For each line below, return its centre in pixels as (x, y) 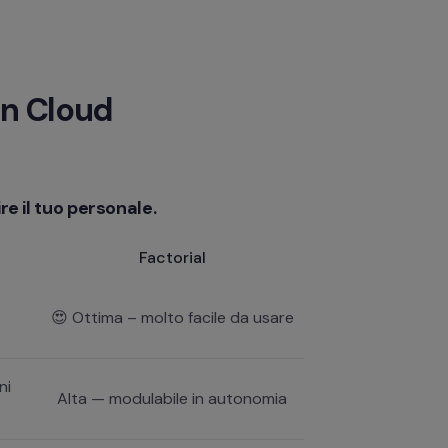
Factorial (172, 257)
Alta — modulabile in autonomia (172, 398)
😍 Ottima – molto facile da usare (172, 317)
